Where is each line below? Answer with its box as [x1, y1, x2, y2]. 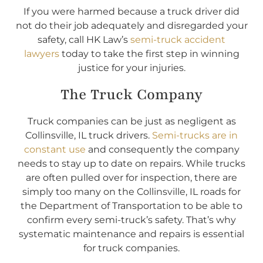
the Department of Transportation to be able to [21, 200, 242, 211]
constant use [23, 143, 86, 155]
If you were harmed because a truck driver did [23, 6, 240, 18]
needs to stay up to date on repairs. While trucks [18, 157, 245, 169]
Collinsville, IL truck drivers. [25, 129, 152, 141]
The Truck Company [60, 84, 203, 104]
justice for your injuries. [77, 62, 186, 74]
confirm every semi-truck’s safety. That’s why [27, 214, 236, 225]
